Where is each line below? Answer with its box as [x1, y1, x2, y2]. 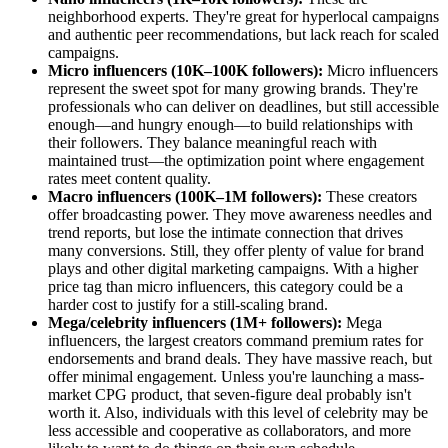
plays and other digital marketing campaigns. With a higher [48, 260, 418, 278]
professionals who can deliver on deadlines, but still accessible [48, 98, 439, 116]
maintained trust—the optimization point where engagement [48, 152, 424, 170]
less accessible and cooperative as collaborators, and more [48, 422, 411, 440]
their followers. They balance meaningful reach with [48, 134, 377, 152]
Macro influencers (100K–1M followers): [48, 188, 322, 206]
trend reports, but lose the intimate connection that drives [48, 224, 403, 242]
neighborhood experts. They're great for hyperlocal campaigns [48, 8, 439, 26]
